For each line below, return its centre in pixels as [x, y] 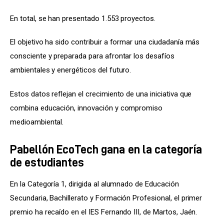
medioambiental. [37, 122]
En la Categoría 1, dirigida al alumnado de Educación [95, 184]
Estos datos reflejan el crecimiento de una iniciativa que [102, 94]
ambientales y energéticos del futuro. [71, 70]
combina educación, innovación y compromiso [87, 108]
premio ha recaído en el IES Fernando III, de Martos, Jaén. [104, 212]
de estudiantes [47, 162]
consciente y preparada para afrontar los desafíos [93, 56]
